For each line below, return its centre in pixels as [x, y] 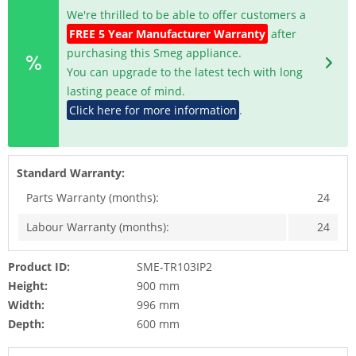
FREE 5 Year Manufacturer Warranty [168, 33]
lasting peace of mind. [126, 91]
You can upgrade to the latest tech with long [185, 72]
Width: [26, 304]
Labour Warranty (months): [98, 226]
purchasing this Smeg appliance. [155, 52]
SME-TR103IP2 [174, 266]
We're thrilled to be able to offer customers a [187, 14]
